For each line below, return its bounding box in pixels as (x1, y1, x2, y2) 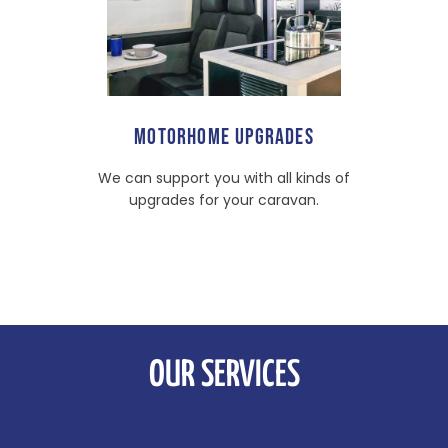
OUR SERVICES (148, 357, 300, 394)
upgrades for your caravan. (129, 189, 319, 210)
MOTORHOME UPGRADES (134, 123, 314, 151)
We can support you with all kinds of (98, 167, 350, 188)
